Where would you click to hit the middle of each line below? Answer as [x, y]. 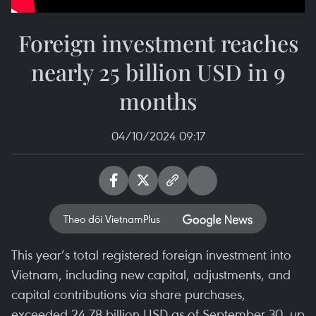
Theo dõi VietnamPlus [112, 219]
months [158, 101]
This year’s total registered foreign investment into [151, 254]
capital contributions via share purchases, [128, 294]
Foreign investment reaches [158, 43]
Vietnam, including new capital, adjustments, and [151, 274]
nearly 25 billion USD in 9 [158, 72]
